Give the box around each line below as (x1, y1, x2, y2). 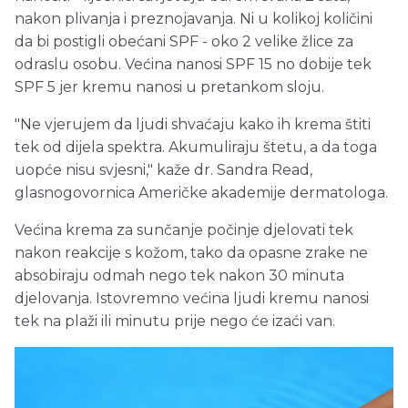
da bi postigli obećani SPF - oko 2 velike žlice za (15, 32, 353, 50)
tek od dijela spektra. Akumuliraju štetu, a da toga (15, 138, 377, 156)
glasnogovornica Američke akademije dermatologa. (15, 183, 388, 201)
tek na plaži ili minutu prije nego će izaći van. (15, 311, 335, 330)
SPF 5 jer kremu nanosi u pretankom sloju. (15, 77, 324, 96)
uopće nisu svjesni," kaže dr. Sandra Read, (15, 160, 312, 178)
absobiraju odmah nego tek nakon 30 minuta (15, 266, 344, 284)
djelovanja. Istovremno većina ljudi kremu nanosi (15, 289, 369, 307)
